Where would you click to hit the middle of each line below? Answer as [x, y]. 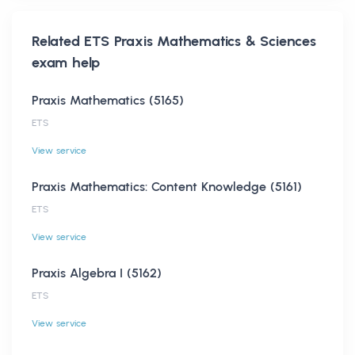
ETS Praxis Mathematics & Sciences [200, 41]
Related [58, 41]
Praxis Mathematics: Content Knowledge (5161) [167, 186]
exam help [66, 62]
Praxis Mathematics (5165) [108, 100]
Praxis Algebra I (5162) [97, 273]
